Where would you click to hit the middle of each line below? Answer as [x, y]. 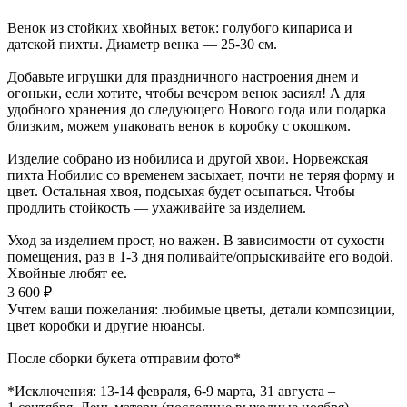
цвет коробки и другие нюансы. [106, 326]
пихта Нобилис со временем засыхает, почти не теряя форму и [201, 175]
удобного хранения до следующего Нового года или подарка [197, 110]
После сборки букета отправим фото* [124, 359]
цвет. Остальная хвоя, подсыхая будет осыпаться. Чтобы [181, 192]
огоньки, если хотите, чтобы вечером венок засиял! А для [186, 94]
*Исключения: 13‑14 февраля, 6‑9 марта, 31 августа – [171, 392]
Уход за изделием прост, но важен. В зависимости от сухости [196, 241]
